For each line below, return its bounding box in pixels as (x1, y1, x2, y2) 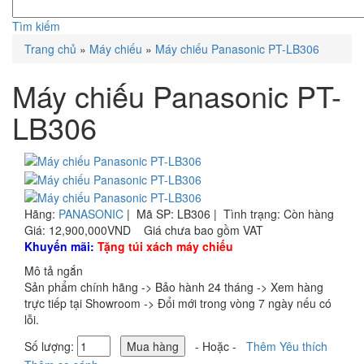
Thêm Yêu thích (246, 337, 327, 354)
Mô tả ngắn (24, 262, 83, 279)
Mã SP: (136, 205, 174, 222)
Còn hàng (284, 205, 334, 222)
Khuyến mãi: (24, 237, 94, 254)
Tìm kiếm (12, 18, 60, 34)
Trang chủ (24, 41, 76, 57)
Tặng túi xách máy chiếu (97, 237, 233, 254)
